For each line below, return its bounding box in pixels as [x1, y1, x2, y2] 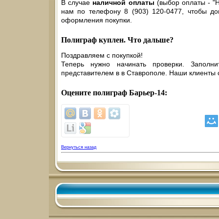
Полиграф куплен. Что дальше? [61, 35, 174, 44]
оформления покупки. [61, 16, 132, 24]
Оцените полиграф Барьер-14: [61, 88, 167, 97]
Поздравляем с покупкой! [61, 51, 143, 60]
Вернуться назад [61, 144, 96, 150]
